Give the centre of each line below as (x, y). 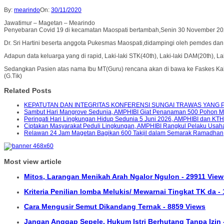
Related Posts (28, 90)
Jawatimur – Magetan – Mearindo (49, 23)
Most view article (33, 161)
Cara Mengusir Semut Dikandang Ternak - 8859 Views (115, 206)
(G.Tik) (13, 76)
